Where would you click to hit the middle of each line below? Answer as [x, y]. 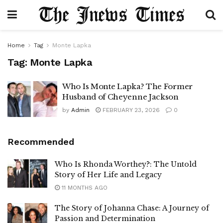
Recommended [41, 141]
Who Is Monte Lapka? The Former [127, 86]
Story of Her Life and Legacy [108, 174]
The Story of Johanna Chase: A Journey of [132, 208]
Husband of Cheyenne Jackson [120, 97]
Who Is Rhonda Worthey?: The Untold [126, 164]
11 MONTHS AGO [84, 187]
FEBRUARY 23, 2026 [130, 110]
